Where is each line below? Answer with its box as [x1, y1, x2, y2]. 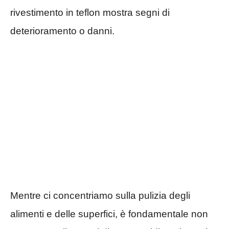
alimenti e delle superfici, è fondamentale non [10, 209, 208, 220]
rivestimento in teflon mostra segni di [10, 7, 170, 18]
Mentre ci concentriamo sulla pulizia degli [10, 190, 190, 201]
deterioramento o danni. [10, 25, 114, 36]
